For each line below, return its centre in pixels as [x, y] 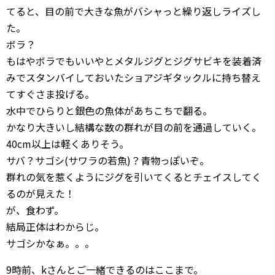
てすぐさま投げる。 [50, 94]
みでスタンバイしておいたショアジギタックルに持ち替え [134, 77]
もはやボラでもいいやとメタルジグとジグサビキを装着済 [134, 60]
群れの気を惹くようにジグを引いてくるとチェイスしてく [134, 176]
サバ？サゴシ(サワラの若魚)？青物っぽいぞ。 [108, 160]
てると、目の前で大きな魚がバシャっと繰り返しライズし [134, 11]
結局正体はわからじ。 [55, 226]
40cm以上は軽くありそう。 [68, 143]
